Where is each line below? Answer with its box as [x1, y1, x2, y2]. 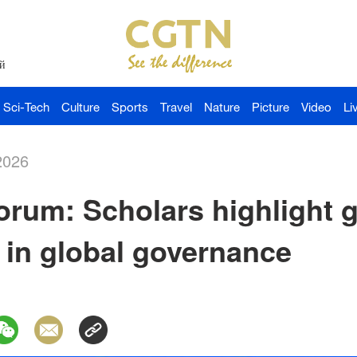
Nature [204, 100, 240, 114]
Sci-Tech [3, 100, 49, 114]
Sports [112, 100, 148, 114]
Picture [252, 100, 289, 114]
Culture [61, 100, 100, 114]
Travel [160, 100, 192, 114]
